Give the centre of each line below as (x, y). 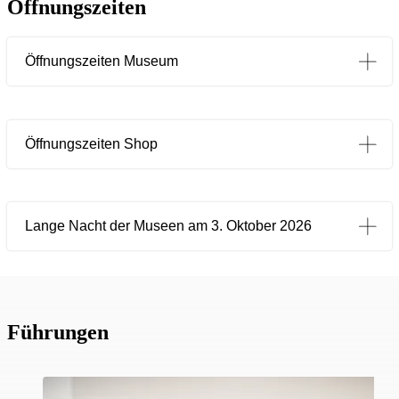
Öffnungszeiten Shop (91, 143)
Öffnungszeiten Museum (102, 61)
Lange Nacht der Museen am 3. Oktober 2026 (168, 226)
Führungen (58, 332)
